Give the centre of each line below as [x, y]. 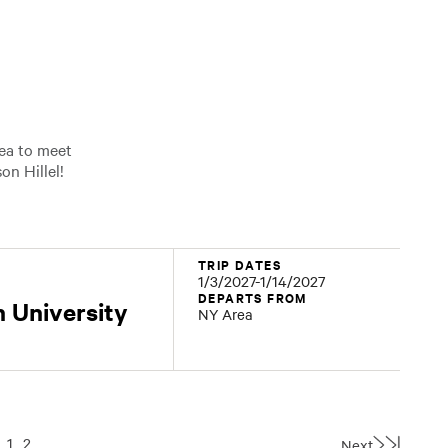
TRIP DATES [239, 264]
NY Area [225, 314]
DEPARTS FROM [252, 297]
